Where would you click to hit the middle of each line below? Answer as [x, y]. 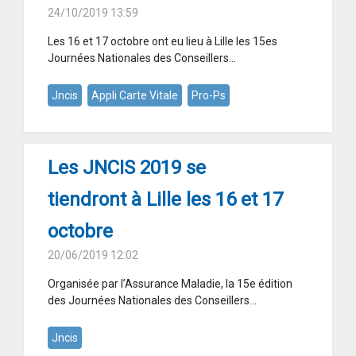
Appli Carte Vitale [135, 96]
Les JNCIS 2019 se [127, 168]
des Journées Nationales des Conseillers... [152, 301]
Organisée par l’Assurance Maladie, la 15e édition [170, 284]
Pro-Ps [209, 96]
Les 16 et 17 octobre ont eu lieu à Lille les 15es [163, 42]
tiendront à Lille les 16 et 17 [165, 200]
